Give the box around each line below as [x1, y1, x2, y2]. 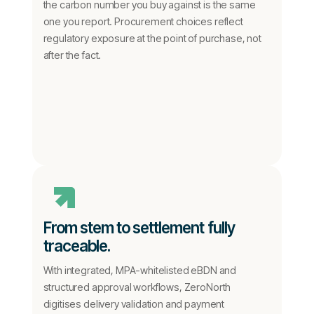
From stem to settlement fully [43, 218, 235, 237]
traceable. [43, 236, 110, 255]
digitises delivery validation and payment [43, 298, 225, 310]
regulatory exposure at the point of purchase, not [43, 32, 261, 44]
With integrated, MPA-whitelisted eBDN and [43, 264, 237, 276]
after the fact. [43, 49, 102, 61]
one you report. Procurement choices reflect [43, 15, 243, 27]
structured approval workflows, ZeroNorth [43, 281, 231, 293]
